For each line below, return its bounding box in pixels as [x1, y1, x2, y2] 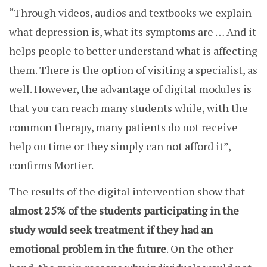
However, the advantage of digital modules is [34, 82, 252, 97]
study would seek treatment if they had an [9, 222, 213, 237]
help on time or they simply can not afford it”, [9, 139, 231, 154]
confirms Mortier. [9, 158, 94, 173]
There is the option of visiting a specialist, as [39, 63, 257, 77]
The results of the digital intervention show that [9, 184, 245, 199]
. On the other [166, 241, 233, 256]
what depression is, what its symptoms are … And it [9, 24, 256, 39]
